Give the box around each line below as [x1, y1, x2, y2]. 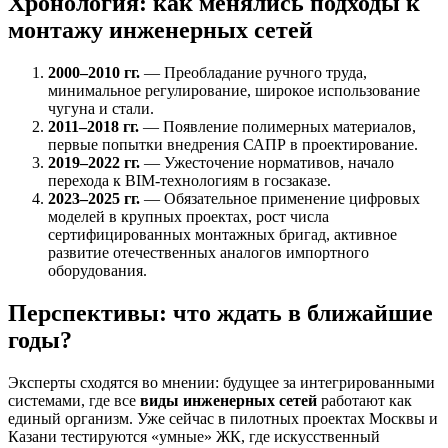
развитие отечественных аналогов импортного [48, 243, 369, 261]
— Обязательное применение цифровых [140, 189, 420, 207]
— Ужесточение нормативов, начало [140, 153, 394, 171]
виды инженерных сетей [140, 391, 317, 409]
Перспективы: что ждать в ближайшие [8, 299, 433, 326]
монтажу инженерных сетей [8, 16, 313, 43]
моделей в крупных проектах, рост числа [48, 207, 329, 225]
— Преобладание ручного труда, [140, 63, 367, 81]
